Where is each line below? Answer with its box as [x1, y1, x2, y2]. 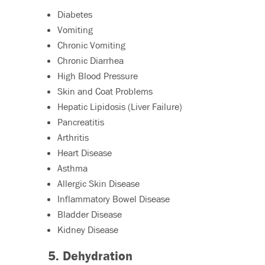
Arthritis [57, 131, 89, 144]
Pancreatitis [57, 116, 104, 128]
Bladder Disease [57, 208, 122, 221]
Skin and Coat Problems [57, 85, 153, 98]
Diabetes [57, 8, 92, 21]
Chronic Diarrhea [57, 54, 124, 67]
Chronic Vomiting [57, 39, 125, 51]
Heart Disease [57, 147, 112, 159]
